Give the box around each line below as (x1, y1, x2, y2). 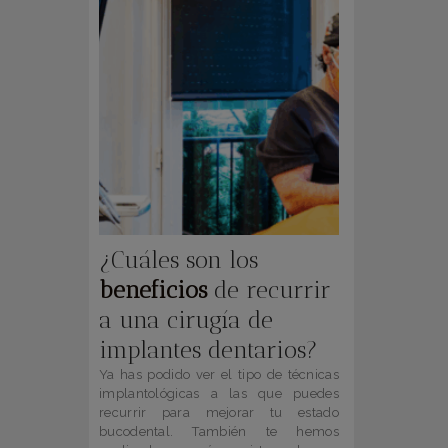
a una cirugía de (99, 306, 273, 335)
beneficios (99, 276, 207, 305)
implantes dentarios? (99, 336, 318, 365)
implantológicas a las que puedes (99, 386, 339, 402)
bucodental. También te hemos (99, 424, 339, 440)
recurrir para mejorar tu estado (99, 405, 339, 421)
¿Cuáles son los (99, 246, 258, 275)
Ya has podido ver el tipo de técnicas (99, 367, 339, 383)
